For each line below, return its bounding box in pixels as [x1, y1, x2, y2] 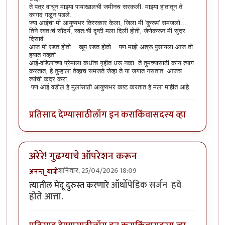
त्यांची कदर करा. [29, 75, 69, 83]
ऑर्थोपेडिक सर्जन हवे [111, 177, 181, 193]
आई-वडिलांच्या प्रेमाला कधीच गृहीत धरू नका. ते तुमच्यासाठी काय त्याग [29, 59, 194, 67]
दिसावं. [29, 35, 45, 43]
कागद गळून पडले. [29, 11, 72, 19]
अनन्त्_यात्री [29, 165, 58, 177]
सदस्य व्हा [153, 107, 186, 123]
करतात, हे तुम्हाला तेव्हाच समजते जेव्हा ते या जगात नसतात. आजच [29, 67, 182, 75]
